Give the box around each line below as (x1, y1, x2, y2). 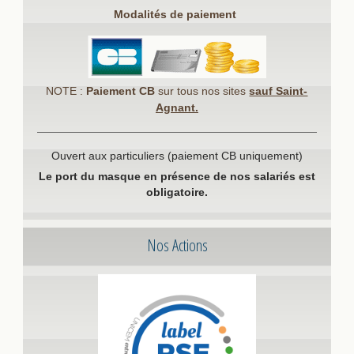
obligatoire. (145, 186, 208, 198)
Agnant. (155, 100, 198, 114)
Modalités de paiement (114, 7, 240, 21)
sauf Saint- (249, 84, 308, 97)
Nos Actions (147, 233, 209, 256)
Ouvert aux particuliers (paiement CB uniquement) (51, 149, 303, 162)
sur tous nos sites (155, 84, 250, 97)
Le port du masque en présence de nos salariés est (38, 170, 315, 183)
